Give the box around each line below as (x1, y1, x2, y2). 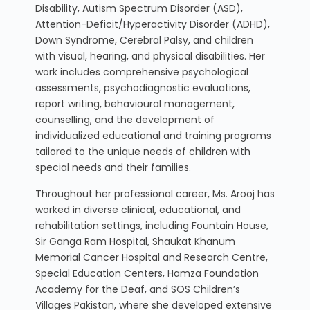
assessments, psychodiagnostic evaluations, (35, 80, 250, 95)
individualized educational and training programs (35, 128, 271, 143)
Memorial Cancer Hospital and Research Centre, (35, 250, 268, 264)
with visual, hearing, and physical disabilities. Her (35, 48, 265, 63)
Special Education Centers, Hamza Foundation (35, 266, 259, 280)
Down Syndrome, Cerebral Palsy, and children (35, 33, 253, 47)
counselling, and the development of (35, 112, 215, 127)
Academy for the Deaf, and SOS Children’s (35, 282, 240, 296)
